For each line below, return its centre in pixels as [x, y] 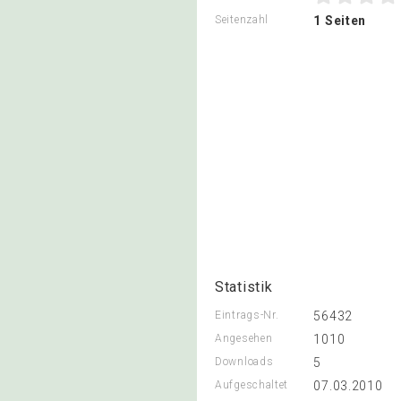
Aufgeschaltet [252, 385]
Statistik [244, 287]
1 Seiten [340, 21]
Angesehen [244, 338]
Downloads [244, 362]
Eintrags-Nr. [247, 315]
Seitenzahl [242, 20]
